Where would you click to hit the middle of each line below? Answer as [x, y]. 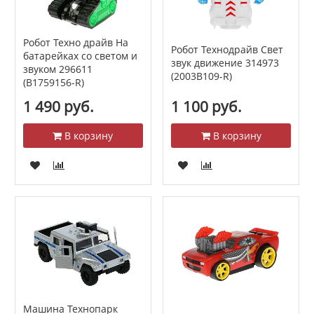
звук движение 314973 [225, 62]
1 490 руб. [58, 106]
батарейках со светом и [80, 56]
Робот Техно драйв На [75, 43]
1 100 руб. [206, 106]
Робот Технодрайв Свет [227, 49]
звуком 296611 [57, 69]
